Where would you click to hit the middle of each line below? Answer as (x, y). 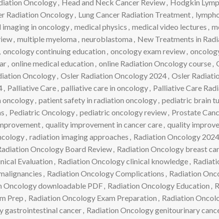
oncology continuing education (54, 51)
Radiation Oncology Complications (105, 173)
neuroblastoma (107, 39)
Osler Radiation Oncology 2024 (114, 75)
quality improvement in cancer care (104, 124)
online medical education (52, 63)
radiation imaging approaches (79, 136)
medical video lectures (169, 26)
